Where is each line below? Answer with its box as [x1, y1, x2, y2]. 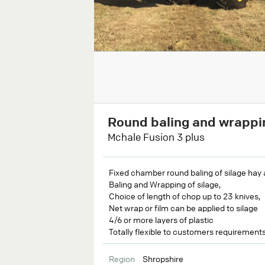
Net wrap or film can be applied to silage [109, 202, 258, 213]
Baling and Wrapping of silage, [109, 178, 221, 189]
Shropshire [141, 253, 183, 264]
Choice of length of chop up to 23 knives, [109, 190, 260, 201]
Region [109, 253, 135, 264]
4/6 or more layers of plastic [109, 214, 214, 225]
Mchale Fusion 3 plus [108, 130, 205, 143]
